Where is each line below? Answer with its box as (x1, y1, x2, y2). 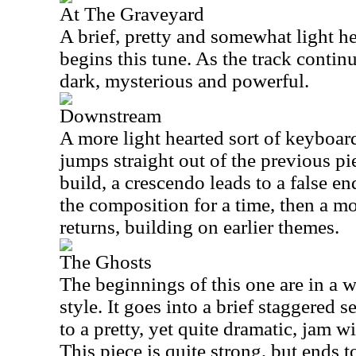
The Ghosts (60, 251, 152, 273)
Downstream (60, 105, 161, 126)
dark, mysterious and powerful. (60, 70, 309, 91)
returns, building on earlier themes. (60, 216, 339, 238)
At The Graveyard (60, 3, 204, 25)
